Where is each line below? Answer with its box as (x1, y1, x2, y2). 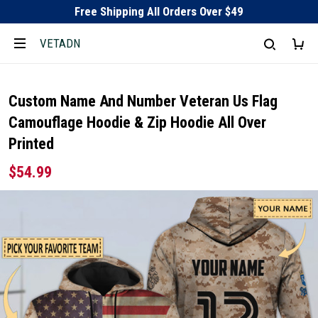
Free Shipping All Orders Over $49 (75, 4, 243, 18)
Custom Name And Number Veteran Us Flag (9, 92, 278, 110)
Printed (9, 135, 54, 153)
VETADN (40, 35, 80, 50)
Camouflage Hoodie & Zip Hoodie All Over (9, 114, 266, 131)
